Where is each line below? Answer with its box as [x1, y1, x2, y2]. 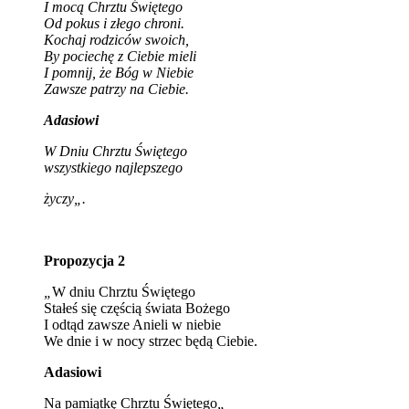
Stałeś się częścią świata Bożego [44, 299, 230, 316]
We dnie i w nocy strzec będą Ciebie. [44, 332, 257, 349]
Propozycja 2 [44, 252, 125, 268]
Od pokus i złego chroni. [44, 15, 184, 31]
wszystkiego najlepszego [44, 159, 183, 175]
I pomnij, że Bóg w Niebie [44, 64, 194, 80]
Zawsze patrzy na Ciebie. [44, 80, 189, 97]
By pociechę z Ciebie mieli [44, 47, 196, 64]
